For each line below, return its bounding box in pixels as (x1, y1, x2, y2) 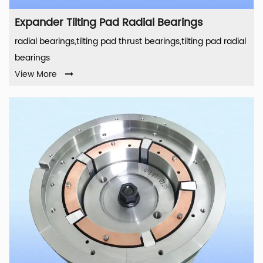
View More (15, 68, 57, 82)
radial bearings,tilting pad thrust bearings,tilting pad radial (15, 35, 246, 49)
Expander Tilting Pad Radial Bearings (15, 14, 203, 32)
